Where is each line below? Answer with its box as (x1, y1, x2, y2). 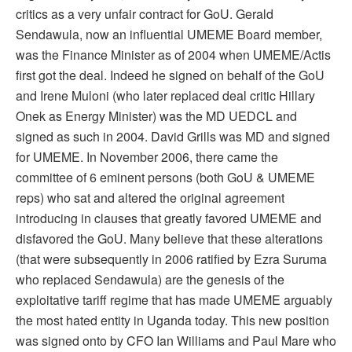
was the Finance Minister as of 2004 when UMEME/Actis (16, 46, 331, 64)
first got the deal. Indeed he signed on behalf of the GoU (16, 66, 324, 85)
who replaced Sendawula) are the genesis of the (16, 270, 284, 289)
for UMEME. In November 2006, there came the (16, 148, 278, 167)
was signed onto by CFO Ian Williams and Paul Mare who (16, 332, 336, 350)
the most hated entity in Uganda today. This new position (16, 311, 329, 330)
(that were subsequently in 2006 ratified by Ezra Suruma (16, 250, 327, 269)
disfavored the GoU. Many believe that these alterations (16, 229, 323, 248)
